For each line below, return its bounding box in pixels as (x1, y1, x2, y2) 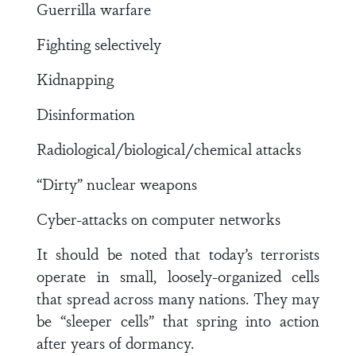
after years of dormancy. (37, 331, 194, 354)
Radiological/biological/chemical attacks (37, 137, 301, 160)
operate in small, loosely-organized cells (37, 265, 319, 287)
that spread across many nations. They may (37, 287, 319, 309)
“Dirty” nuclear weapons (37, 172, 197, 195)
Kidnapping (37, 68, 114, 90)
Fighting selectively (37, 33, 161, 55)
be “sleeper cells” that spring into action (37, 309, 319, 331)
